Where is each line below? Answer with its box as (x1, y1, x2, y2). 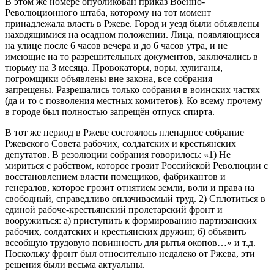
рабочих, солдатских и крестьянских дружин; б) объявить (5, 226, 246, 237)
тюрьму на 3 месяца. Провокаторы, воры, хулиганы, (5, 62, 223, 73)
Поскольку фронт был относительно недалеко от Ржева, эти (5, 248, 255, 259)
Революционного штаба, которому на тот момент (5, 7, 211, 18)
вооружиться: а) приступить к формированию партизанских (5, 215, 257, 226)
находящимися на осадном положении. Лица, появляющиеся (5, 29, 259, 40)
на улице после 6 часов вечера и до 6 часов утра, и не (5, 40, 228, 51)
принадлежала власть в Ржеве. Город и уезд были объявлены (5, 18, 259, 29)
